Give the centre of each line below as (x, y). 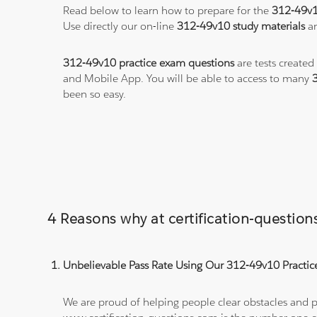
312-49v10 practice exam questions (149, 63)
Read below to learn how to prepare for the (168, 11)
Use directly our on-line (120, 26)
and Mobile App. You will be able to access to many (188, 79)
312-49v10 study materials (241, 26)
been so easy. (95, 94)
